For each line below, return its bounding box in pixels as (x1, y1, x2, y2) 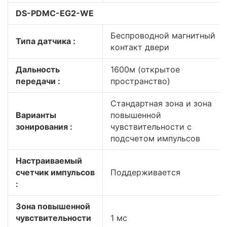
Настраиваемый (16, 156, 82, 166)
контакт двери (110, 42, 169, 52)
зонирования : (16, 122, 72, 132)
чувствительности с (110, 122, 192, 132)
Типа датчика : (16, 36, 75, 46)
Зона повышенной (16, 201, 90, 211)
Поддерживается (110, 167, 180, 177)
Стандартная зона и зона (110, 98, 212, 108)
